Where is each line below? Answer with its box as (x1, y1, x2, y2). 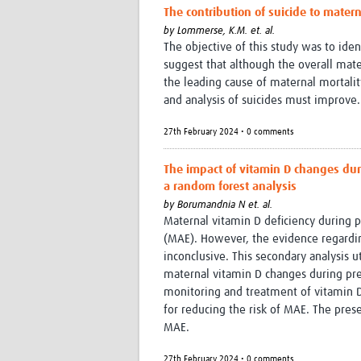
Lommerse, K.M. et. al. (177, 26, 275, 37)
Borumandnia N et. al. (177, 200, 272, 211)
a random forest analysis (164, 180, 297, 193)
